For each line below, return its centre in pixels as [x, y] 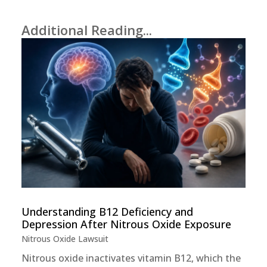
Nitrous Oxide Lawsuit [65, 238]
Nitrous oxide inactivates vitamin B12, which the [131, 258]
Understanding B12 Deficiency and [107, 211]
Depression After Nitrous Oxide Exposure [126, 224]
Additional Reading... [86, 30]
